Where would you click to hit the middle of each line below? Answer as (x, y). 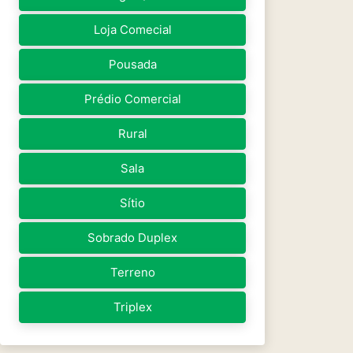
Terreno (132, 272)
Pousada (132, 64)
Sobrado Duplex (132, 238)
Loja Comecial (132, 30)
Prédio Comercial (132, 99)
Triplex (132, 307)
